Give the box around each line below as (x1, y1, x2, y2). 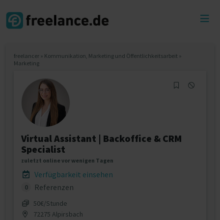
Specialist (21, 143, 65, 155)
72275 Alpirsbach (31, 210, 83, 219)
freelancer (14, 52, 39, 59)
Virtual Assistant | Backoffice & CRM (21, 132, 182, 144)
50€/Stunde (31, 199, 67, 208)
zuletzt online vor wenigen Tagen (21, 157, 113, 164)
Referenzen (33, 182, 74, 192)
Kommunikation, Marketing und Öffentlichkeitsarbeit (44, 52, 178, 59)
